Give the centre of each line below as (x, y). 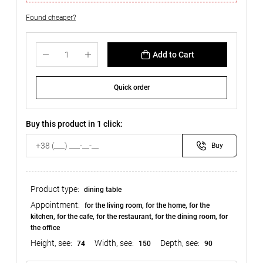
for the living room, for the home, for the (147, 205)
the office (45, 228)
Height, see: (51, 243)
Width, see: (114, 243)
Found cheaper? (51, 18)
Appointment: (55, 205)
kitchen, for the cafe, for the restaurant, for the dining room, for (129, 217)
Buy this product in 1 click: (74, 124)
